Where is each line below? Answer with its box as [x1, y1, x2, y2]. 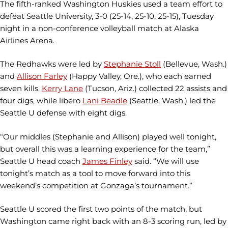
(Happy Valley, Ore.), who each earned [67, 71, 211, 81]
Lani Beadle [82, 96, 127, 106]
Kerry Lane [42, 83, 83, 94]
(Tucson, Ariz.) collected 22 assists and [83, 83, 227, 94]
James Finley [82, 156, 132, 166]
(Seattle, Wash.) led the [127, 96, 216, 106]
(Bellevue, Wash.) [161, 59, 227, 69]
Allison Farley [17, 71, 67, 81]
